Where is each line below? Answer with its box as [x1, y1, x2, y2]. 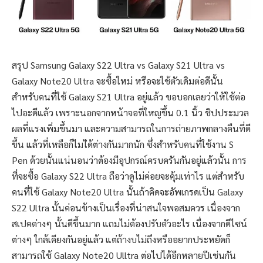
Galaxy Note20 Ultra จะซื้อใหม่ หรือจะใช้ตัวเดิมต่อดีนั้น [12, 74, 223, 87]
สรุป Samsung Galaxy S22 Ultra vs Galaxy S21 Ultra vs [12, 58, 225, 71]
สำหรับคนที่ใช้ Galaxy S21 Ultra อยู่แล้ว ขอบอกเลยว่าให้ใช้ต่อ [12, 90, 245, 103]
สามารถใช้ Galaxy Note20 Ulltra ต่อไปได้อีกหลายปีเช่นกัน [12, 248, 236, 261]
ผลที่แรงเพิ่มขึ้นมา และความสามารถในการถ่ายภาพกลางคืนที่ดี [12, 122, 251, 134]
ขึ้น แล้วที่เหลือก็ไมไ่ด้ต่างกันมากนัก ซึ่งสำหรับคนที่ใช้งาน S [12, 137, 234, 150]
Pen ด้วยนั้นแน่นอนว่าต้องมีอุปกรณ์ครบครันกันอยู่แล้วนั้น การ [12, 153, 247, 166]
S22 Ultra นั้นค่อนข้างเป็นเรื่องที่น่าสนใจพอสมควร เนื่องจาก [12, 201, 240, 214]
